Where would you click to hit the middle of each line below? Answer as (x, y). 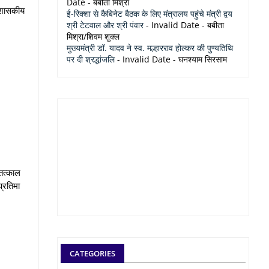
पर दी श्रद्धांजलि (91, 59)
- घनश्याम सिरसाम (199, 59)
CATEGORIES (92, 253)
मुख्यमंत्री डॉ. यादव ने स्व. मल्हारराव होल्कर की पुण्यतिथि (150, 48)
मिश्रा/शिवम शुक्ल (93, 36)
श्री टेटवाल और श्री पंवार (105, 25)
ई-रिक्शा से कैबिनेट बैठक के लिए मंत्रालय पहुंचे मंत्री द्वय (150, 14)
